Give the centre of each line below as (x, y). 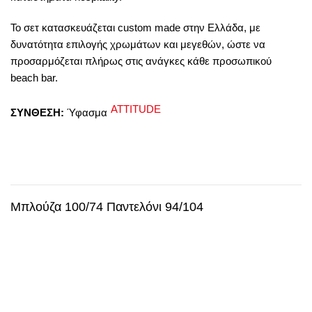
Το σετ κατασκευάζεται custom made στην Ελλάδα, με (135, 27)
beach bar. (34, 77)
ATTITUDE (136, 109)
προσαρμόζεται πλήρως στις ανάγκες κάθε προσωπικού (141, 61)
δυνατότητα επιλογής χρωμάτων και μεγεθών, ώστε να (138, 44)
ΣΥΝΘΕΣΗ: (39, 112)
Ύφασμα (87, 112)
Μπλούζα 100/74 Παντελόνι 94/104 (107, 206)
